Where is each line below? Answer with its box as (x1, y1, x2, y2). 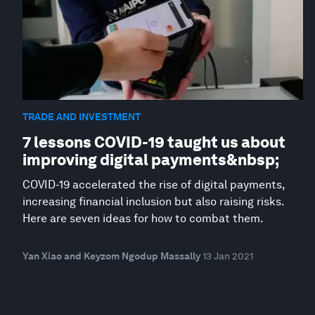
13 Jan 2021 (202, 250, 253, 262)
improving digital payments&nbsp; (22, 150, 279, 169)
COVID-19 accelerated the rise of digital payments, (22, 178, 285, 191)
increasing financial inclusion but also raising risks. (22, 195, 284, 208)
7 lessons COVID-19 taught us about (22, 133, 285, 151)
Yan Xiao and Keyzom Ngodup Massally (22, 250, 200, 262)
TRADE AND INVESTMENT (22, 110, 141, 122)
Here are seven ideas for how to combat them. (22, 212, 264, 225)
